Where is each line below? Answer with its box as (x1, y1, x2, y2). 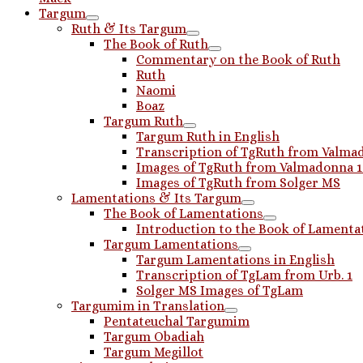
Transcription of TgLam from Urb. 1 (136, 267, 352, 283)
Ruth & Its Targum (71, 21, 186, 36)
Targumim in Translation (71, 298, 224, 314)
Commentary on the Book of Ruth (136, 52, 340, 67)
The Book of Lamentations (104, 206, 263, 221)
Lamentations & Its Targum (71, 190, 241, 206)
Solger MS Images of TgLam (136, 283, 303, 298)
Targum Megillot (104, 344, 203, 360)
